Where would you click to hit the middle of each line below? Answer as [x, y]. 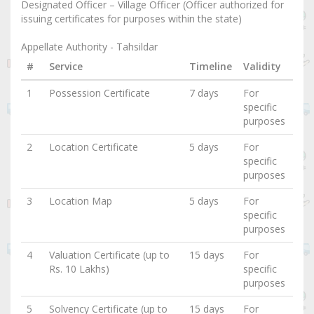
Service [66, 67]
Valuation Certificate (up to [109, 255]
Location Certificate [94, 147]
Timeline [211, 67]
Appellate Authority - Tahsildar [89, 47]
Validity [262, 67]
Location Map [81, 201]
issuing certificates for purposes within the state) [131, 19]
